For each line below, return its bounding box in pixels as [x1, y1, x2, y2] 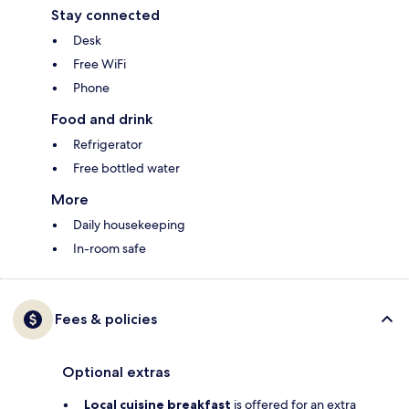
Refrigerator [73, 136, 142, 153]
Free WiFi [73, 56, 126, 73]
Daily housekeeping [73, 216, 185, 234]
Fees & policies [55, 310, 157, 329]
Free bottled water [73, 160, 180, 177]
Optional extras [62, 363, 170, 382]
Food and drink [51, 110, 152, 129]
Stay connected [51, 6, 160, 25]
